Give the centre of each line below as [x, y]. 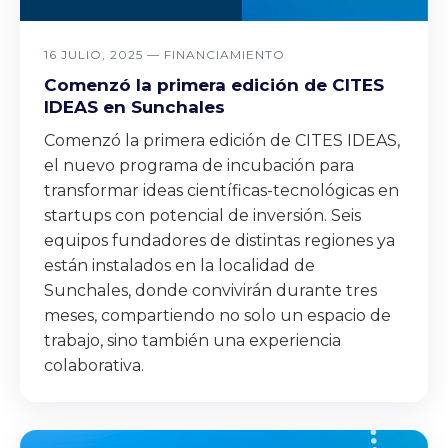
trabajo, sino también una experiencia [192, 340]
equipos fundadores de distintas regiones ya [219, 240]
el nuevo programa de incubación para [199, 165]
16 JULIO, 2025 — [104, 54]
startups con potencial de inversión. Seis [202, 215]
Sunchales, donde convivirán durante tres [210, 290]
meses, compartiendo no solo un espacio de [217, 315]
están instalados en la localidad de [179, 265]
